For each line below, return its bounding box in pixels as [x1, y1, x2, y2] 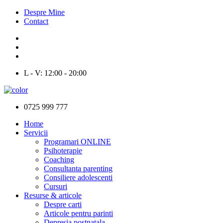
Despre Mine [24, 8, 65, 16]
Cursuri [44, 182, 67, 191]
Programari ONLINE [44, 137, 111, 146]
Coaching [44, 155, 74, 164]
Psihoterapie [44, 146, 82, 155]
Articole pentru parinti [44, 209, 113, 218]
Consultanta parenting [44, 164, 112, 173]
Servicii [24, 128, 48, 137]
